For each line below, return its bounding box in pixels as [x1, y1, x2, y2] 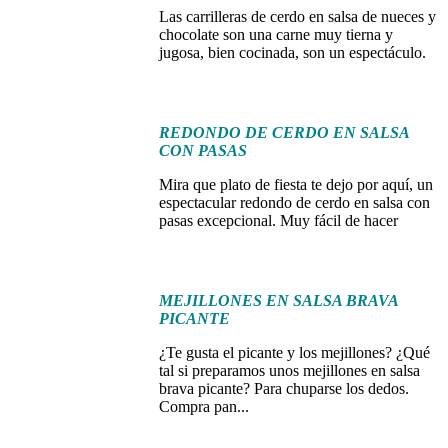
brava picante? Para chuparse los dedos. [159, 379, 410, 397]
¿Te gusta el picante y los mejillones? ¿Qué [159, 343, 431, 361]
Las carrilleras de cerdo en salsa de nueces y [159, 7, 437, 25]
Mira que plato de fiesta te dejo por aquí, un [159, 175, 434, 193]
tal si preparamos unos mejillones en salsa [159, 361, 421, 379]
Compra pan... [159, 397, 250, 415]
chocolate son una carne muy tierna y [159, 25, 394, 43]
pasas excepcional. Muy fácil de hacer [159, 211, 399, 229]
